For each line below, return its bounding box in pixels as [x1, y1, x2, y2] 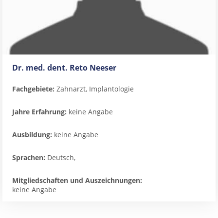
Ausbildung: [12, 130, 52, 139]
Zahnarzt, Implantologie [54, 84, 134, 93]
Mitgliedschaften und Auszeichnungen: [12, 176, 142, 185]
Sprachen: [12, 153, 45, 162]
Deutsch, [45, 153, 75, 162]
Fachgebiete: [12, 84, 54, 93]
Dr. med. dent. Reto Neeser [12, 62, 116, 73]
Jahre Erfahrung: [12, 107, 67, 116]
